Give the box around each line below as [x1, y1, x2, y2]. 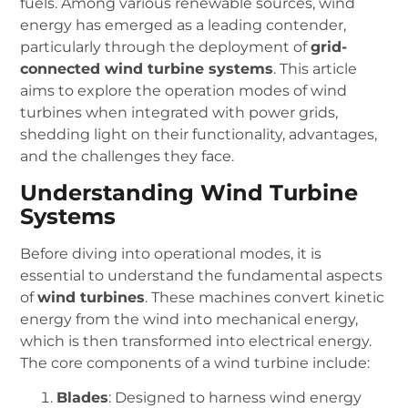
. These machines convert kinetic [145, 288, 385, 306]
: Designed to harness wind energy [108, 388, 362, 406]
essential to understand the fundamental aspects [20, 266, 383, 284]
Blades [56, 388, 109, 406]
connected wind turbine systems [20, 60, 274, 78]
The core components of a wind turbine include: [20, 353, 371, 372]
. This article [273, 60, 358, 78]
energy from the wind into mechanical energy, [20, 310, 359, 328]
